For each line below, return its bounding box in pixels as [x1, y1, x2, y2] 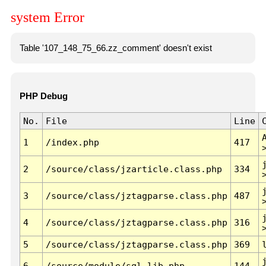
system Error [11, 9, 84, 26]
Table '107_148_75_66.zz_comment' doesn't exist [19, 43, 212, 53]
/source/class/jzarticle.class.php [45, 164, 222, 175]
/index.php [45, 137, 99, 148]
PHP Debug [19, 91, 68, 102]
